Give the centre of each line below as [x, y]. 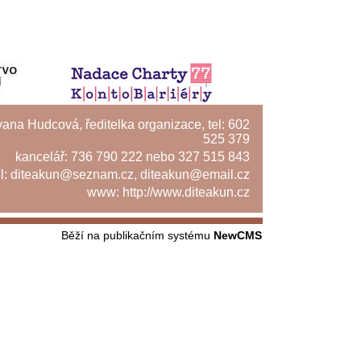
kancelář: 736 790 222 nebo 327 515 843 [133, 157]
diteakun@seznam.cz [72, 174]
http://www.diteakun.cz [186, 192]
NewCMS [238, 235]
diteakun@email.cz [195, 174]
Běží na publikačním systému [137, 235]
